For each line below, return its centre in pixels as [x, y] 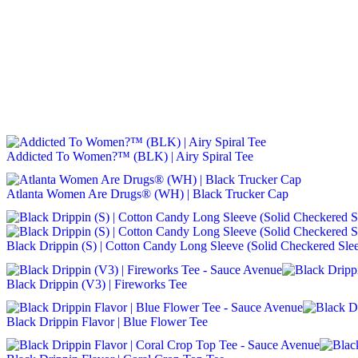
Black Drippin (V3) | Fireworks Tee [97, 284]
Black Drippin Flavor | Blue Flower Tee [107, 321]
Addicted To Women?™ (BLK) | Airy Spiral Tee [130, 156]
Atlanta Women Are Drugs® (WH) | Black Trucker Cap [147, 194]
